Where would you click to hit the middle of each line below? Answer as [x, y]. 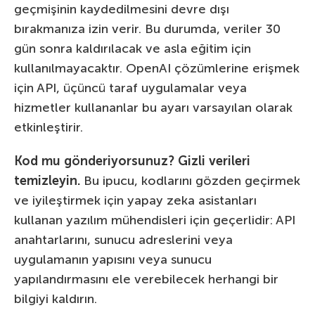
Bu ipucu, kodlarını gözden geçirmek [190, 181]
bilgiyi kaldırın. [56, 299]
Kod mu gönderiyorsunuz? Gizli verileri [132, 161]
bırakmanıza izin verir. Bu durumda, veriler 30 [147, 29]
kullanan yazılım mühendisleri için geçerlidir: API [155, 220]
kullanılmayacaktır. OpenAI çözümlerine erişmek [157, 69]
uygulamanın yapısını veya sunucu [113, 260]
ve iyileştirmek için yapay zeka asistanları [135, 201]
